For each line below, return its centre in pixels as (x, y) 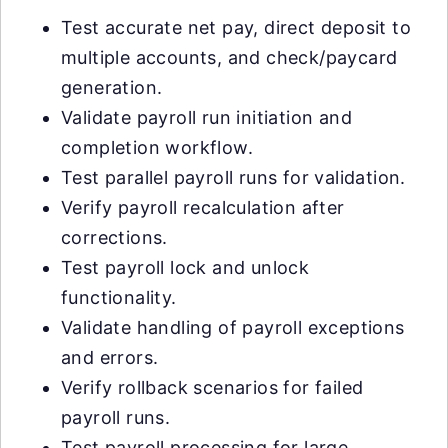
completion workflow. (157, 147)
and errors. (110, 357)
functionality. (119, 297)
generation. (112, 87)
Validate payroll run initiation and (206, 117)
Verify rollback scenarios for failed (212, 387)
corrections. (114, 237)
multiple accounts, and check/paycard (229, 57)
